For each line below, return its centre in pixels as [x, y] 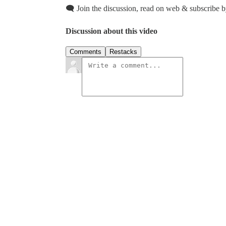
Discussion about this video [111, 31]
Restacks [123, 52]
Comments [86, 52]
